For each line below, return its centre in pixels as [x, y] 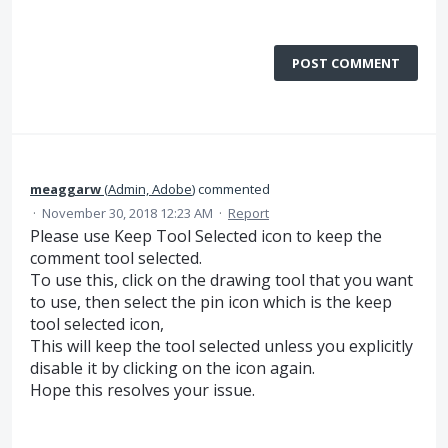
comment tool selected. [116, 258]
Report [248, 213]
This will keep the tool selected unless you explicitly [221, 346]
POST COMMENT [346, 63]
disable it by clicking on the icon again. [172, 368]
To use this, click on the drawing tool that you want [221, 280]
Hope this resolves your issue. [142, 390]
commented [232, 189]
